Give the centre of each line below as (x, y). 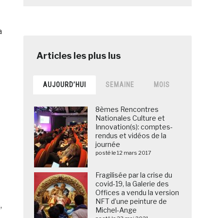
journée (108, 145)
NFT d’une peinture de (131, 201)
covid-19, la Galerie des (132, 184)
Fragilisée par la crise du (134, 175)
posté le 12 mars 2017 (124, 153)
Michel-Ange (116, 210)
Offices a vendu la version (137, 193)
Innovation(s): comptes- (134, 127)
